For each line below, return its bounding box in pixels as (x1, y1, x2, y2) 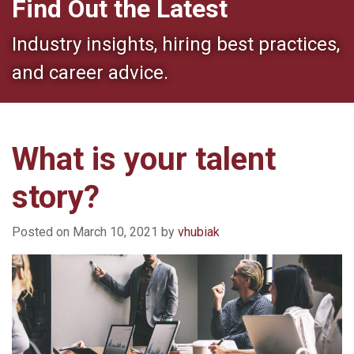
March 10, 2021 (73, 224, 158, 239)
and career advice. (12, 61, 168, 84)
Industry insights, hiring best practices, (12, 32, 340, 55)
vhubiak (178, 224, 220, 239)
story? (12, 178, 100, 216)
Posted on (12, 224, 73, 239)
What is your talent (12, 140, 276, 178)
